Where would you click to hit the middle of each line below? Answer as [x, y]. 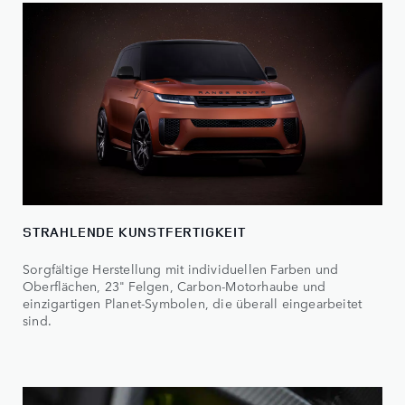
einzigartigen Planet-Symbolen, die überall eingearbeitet [193, 303]
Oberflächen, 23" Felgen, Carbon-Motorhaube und [174, 286]
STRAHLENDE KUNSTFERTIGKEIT [134, 232]
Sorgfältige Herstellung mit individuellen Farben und [181, 269]
